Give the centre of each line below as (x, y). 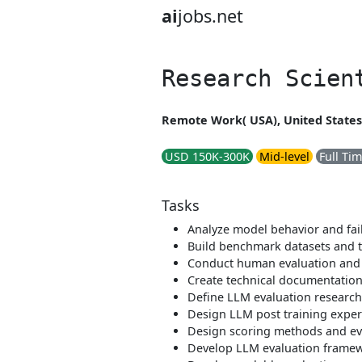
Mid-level (284, 156)
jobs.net (210, 16)
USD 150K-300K (207, 156)
